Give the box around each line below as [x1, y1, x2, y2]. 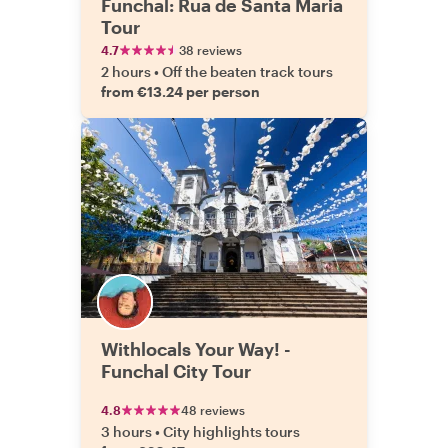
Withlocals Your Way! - [101, 338, 291, 360]
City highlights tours [163, 423, 300, 440]
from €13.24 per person [101, 83, 260, 100]
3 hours [101, 423, 152, 440]
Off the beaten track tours [162, 63, 333, 80]
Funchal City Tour [101, 360, 251, 382]
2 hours [101, 63, 151, 80]
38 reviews [179, 43, 242, 57]
